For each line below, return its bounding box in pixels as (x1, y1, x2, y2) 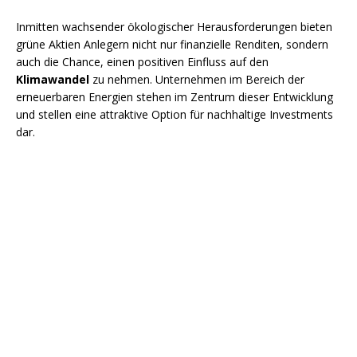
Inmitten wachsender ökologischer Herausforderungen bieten (16, 19, 332, 35)
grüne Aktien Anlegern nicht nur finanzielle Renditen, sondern (16, 37, 328, 53)
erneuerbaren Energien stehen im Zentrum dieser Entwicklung (16, 89, 333, 105)
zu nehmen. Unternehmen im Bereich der (89, 72, 304, 88)
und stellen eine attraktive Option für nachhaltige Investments (16, 107, 333, 123)
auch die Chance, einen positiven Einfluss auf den (16, 54, 269, 70)
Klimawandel (16, 72, 89, 88)
